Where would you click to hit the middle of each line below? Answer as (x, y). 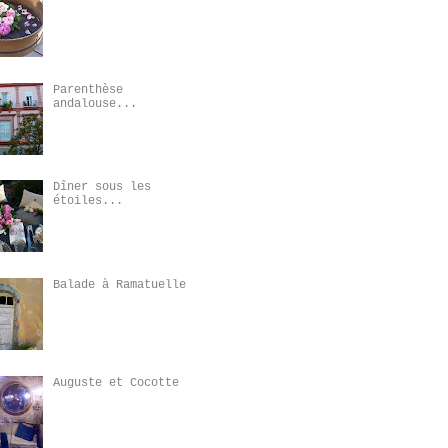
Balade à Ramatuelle (119, 285)
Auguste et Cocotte (115, 382)
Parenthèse (87, 89)
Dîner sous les (101, 187)
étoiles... (87, 201)
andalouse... (94, 103)
